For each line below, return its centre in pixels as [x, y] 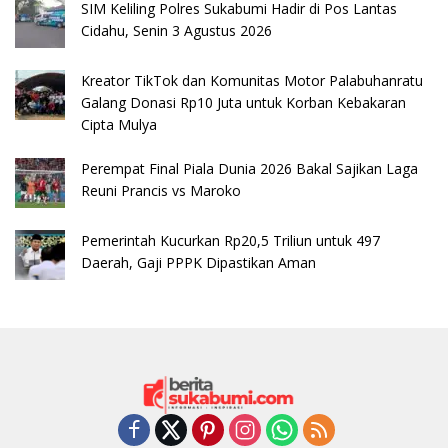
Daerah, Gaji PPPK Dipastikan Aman [198, 262]
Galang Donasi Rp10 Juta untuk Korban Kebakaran [243, 102]
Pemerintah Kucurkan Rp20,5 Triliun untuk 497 [230, 240]
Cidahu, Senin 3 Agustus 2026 [176, 30]
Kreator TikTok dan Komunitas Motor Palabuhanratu [252, 80]
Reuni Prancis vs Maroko [161, 190]
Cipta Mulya [119, 124]
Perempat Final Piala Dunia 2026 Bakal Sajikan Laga [249, 168]
